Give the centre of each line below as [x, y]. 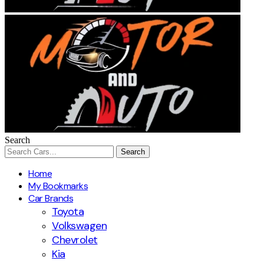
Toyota [68, 212]
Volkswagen [79, 226]
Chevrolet [75, 240]
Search [17, 140]
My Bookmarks [58, 186]
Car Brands [51, 198]
